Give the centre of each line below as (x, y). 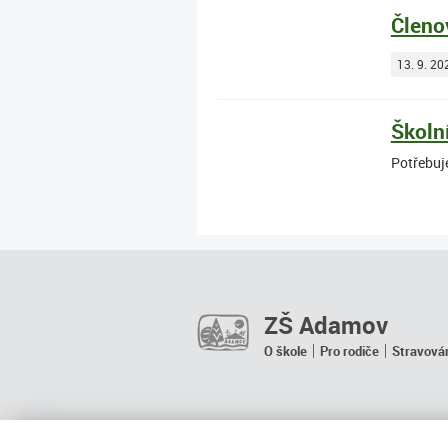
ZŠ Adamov (325, 325)
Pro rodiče (349, 351)
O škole (285, 351)
